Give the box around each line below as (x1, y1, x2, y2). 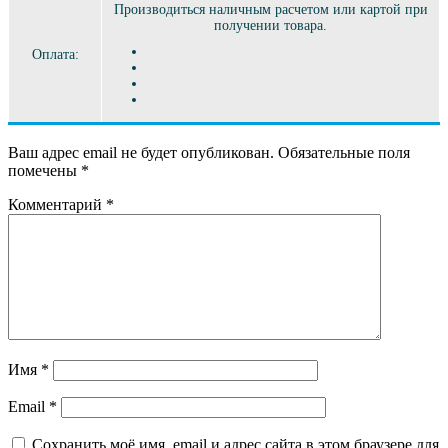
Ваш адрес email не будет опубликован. (8, 143, 274, 161)
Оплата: (31, 46, 79, 62)
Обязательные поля (278, 143, 410, 161)
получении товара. (214, 17, 327, 33)
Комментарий (8, 195, 106, 213)
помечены (8, 161, 81, 179)
